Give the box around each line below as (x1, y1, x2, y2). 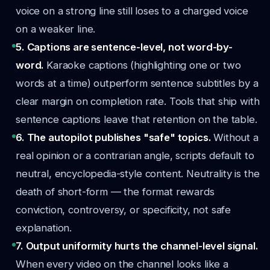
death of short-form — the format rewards (16, 186, 215, 198)
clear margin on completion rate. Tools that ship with (16, 95, 260, 107)
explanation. (16, 222, 72, 234)
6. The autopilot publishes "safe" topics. (16, 131, 214, 143)
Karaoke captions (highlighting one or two (46, 59, 241, 71)
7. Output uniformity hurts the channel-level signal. (16, 240, 259, 252)
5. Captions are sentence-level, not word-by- (16, 41, 233, 53)
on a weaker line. (16, 23, 96, 35)
